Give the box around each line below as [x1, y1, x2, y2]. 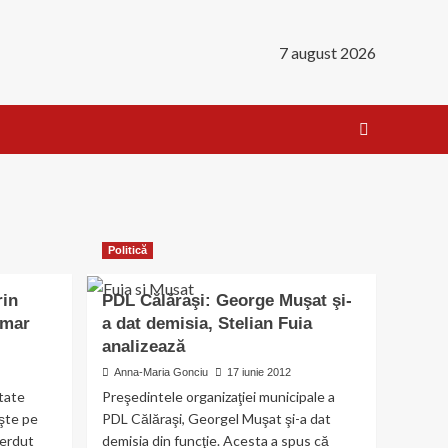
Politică [108, 244, 148, 256]
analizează [102, 337, 186, 356]
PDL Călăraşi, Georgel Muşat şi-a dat [102, 410, 332, 427]
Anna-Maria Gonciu [114, 366, 209, 378]
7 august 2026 [279, 43, 376, 62]
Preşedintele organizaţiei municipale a [102, 388, 336, 405]
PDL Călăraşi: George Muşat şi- [102, 291, 353, 310]
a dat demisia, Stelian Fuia [102, 314, 313, 333]
